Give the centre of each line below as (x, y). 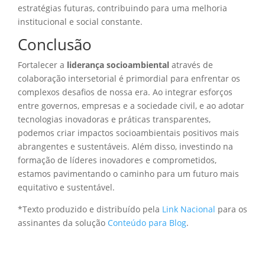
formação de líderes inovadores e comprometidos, (117, 160)
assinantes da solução (63, 222)
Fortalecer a (42, 64)
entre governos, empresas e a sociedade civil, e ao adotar (131, 105)
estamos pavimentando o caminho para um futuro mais (128, 173)
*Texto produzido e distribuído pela (90, 209)
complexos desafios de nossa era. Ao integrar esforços (125, 92)
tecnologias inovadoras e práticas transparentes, (114, 119)
